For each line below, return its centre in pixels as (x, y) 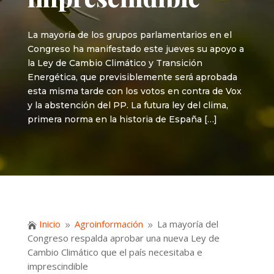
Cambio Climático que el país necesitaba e (115, 252)
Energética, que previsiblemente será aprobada (132, 77)
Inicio (50, 224)
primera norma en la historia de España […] (122, 119)
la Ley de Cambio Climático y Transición (115, 63)
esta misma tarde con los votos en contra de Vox (134, 91)
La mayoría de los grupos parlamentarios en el (129, 35)
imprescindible (57, 266)
